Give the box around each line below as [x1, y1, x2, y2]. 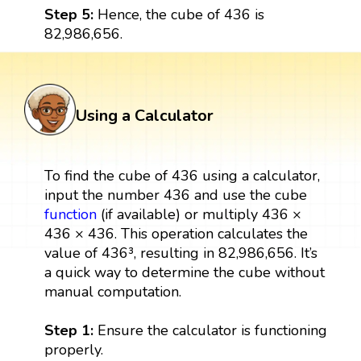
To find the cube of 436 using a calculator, [44, 165, 320, 185]
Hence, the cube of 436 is [97, 4, 264, 24]
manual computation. [44, 281, 181, 301]
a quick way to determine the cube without [44, 262, 325, 282]
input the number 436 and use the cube [44, 185, 307, 205]
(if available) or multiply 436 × [96, 204, 301, 224]
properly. [44, 339, 103, 359]
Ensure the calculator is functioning [97, 320, 327, 340]
